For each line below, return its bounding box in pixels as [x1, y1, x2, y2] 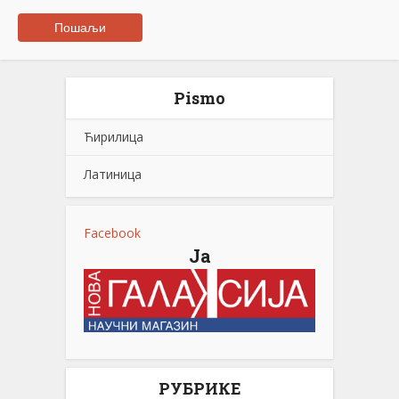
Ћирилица [84, 127, 143, 145]
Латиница [84, 165, 142, 183]
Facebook [84, 224, 141, 241]
